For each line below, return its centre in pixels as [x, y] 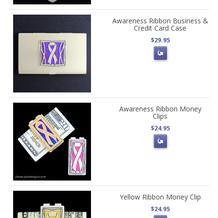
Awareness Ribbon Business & [160, 21]
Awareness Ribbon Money [160, 109]
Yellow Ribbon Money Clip [160, 197]
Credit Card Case [160, 28]
